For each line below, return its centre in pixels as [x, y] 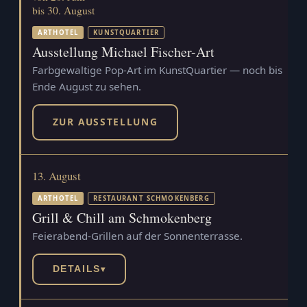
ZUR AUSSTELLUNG [105, 122]
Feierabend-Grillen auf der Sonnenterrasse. [137, 235]
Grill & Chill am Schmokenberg [122, 217]
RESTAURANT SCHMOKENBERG [151, 198]
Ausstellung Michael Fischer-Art [123, 51]
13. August [57, 175]
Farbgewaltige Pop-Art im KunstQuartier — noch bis [157, 70]
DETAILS [77, 269]
